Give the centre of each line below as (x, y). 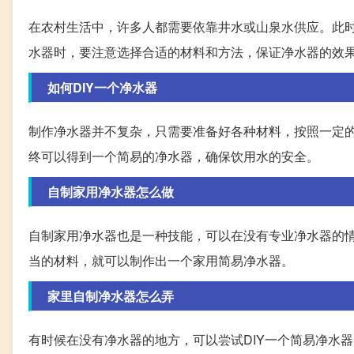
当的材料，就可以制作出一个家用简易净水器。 (161, 261)
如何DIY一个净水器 (102, 88)
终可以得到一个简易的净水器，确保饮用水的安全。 (174, 156)
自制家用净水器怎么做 (111, 192)
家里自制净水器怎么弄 (111, 296)
